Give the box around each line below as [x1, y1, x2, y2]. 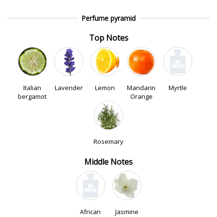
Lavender [54, 83, 83, 92]
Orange [130, 92, 153, 101]
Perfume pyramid [81, 14, 136, 23]
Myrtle [168, 83, 187, 92]
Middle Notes [84, 156, 133, 167]
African [80, 207, 101, 216]
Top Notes [89, 32, 128, 43]
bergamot [18, 92, 46, 101]
